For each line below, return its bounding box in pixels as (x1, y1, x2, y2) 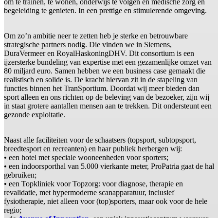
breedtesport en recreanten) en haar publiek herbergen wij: (4, 145, 182, 153)
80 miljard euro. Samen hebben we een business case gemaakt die (4, 67, 205, 75)
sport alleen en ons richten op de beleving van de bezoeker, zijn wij (4, 93, 209, 102)
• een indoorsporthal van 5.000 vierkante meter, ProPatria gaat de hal (4, 162, 214, 171)
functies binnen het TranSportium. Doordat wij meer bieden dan (4, 84, 200, 93)
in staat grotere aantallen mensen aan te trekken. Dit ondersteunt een (4, 102, 212, 110)
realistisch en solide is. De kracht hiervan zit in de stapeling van (4, 75, 198, 84)
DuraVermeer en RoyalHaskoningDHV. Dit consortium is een (4, 49, 194, 58)
